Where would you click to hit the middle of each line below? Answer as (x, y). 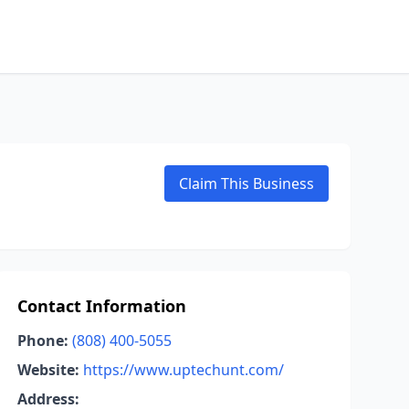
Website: (48, 370)
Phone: (42, 341)
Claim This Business (246, 184)
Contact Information (101, 306)
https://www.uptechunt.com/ (183, 370)
